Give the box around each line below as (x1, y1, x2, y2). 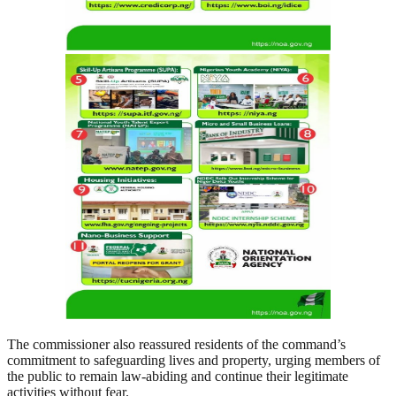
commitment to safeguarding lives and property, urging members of (7, 353, 380, 369)
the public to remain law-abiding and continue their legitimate (7, 369, 348, 385)
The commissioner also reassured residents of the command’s (7, 337, 346, 353)
